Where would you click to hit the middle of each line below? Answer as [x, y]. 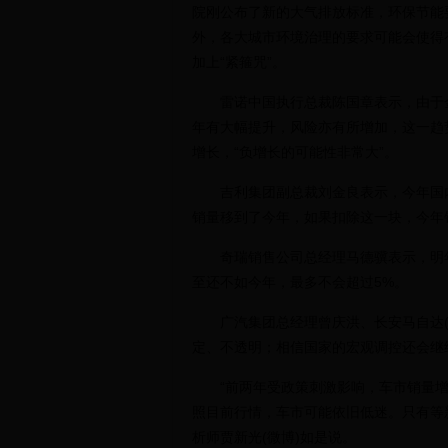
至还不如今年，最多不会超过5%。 [300, 282]
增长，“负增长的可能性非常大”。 [295, 152]
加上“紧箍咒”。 [239, 62]
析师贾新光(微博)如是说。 [274, 437]
